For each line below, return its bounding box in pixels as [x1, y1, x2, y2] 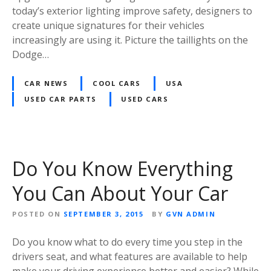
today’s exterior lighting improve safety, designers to [12, 4, 252, 18]
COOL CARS [92, 78, 142, 88]
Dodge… [12, 47, 49, 61]
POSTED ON [12, 209, 61, 218]
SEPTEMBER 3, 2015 [63, 209, 144, 218]
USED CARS [121, 94, 169, 103]
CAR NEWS [24, 78, 68, 88]
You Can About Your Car [12, 180, 228, 206]
